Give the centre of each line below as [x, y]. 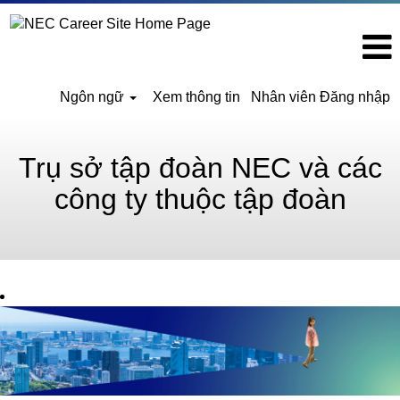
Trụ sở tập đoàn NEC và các [200, 168]
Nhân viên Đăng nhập [321, 97]
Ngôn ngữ [94, 97]
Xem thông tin [196, 97]
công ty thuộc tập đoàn [200, 199]
